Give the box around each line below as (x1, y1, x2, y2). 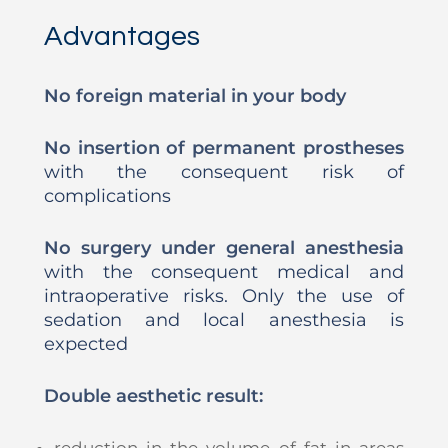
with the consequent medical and (43, 260, 405, 283)
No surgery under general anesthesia (43, 236, 405, 259)
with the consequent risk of (43, 160, 405, 183)
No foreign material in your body (43, 84, 346, 107)
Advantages (43, 21, 200, 51)
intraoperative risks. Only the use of (43, 284, 405, 307)
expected (43, 332, 128, 355)
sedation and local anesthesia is (43, 308, 405, 331)
